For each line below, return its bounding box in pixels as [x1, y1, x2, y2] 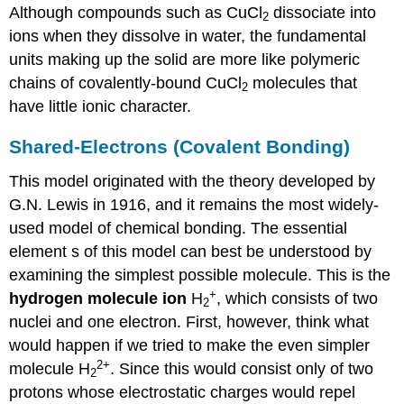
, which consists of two [216, 289, 379, 308]
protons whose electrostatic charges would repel [9, 383, 356, 402]
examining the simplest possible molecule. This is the [9, 266, 391, 285]
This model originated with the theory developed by [9, 172, 376, 191]
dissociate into [269, 3, 377, 22]
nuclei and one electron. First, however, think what [9, 313, 370, 332]
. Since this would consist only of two [110, 360, 374, 379]
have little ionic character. [9, 96, 192, 115]
